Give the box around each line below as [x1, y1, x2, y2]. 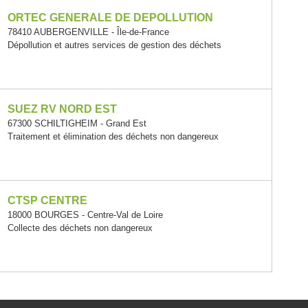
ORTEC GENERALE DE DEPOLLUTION [8, 12, 214, 23]
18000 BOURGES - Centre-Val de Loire [8, 210, 164, 220]
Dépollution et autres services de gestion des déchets [8, 40, 222, 50]
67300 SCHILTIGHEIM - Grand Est [8, 118, 147, 129]
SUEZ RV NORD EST [8, 103, 118, 115]
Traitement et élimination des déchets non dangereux [8, 131, 219, 142]
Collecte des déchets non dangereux [8, 223, 153, 233]
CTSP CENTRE [8, 195, 88, 206]
